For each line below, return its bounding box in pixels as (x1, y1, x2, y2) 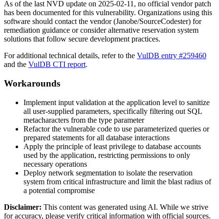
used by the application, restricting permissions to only (23, 151, 190, 159)
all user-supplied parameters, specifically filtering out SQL (23, 107, 202, 115)
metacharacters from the (23, 115, 99, 124)
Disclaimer (4, 202, 39, 211)
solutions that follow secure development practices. (4, 35, 160, 44)
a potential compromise (23, 186, 95, 195)
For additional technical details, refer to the (4, 51, 137, 60)
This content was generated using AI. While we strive (44, 202, 208, 211)
